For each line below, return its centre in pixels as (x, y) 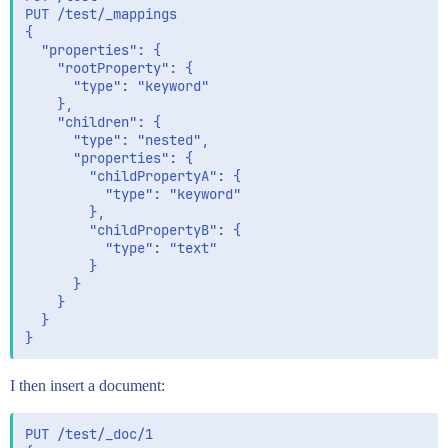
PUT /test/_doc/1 (89, 434)
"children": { (93, 122)
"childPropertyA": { (133, 176)
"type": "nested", (117, 140)
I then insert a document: (87, 385)
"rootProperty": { (109, 68)
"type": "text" (121, 248)
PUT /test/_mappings (101, 14)
